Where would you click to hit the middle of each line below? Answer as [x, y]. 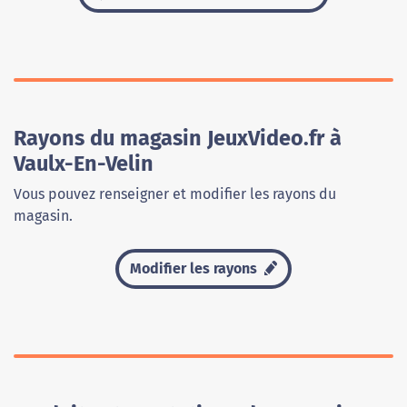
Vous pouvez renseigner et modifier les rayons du [175, 194]
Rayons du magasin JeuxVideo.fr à [178, 138]
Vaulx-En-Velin [84, 164]
